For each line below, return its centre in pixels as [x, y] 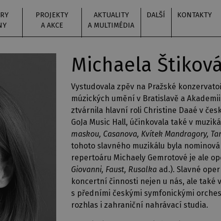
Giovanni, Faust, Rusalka [114, 169]
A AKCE [52, 25]
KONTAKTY [194, 15]
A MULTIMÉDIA [111, 25]
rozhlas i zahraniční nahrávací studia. [140, 205]
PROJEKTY [52, 15]
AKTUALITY [111, 15]
